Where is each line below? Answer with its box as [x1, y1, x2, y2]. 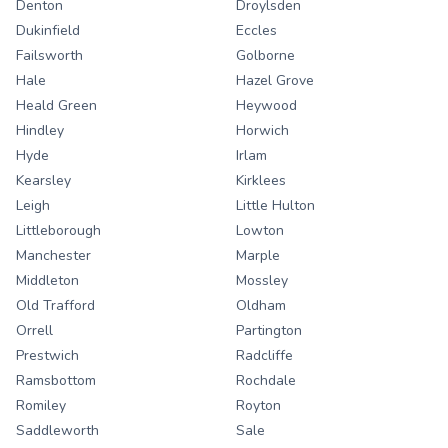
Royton [236, 396, 281, 416]
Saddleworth [16, 421, 99, 441]
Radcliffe [236, 346, 293, 366]
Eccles [236, 21, 277, 41]
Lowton [236, 221, 284, 241]
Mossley [236, 271, 288, 291]
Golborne [236, 46, 295, 66]
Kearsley [16, 171, 71, 191]
